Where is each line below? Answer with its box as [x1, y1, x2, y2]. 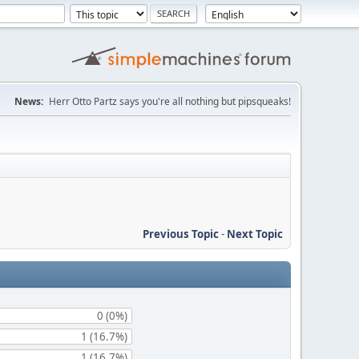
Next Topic [227, 226, 283, 241]
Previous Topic [143, 226, 219, 241]
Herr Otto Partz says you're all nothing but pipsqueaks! [49, 95, 291, 108]
